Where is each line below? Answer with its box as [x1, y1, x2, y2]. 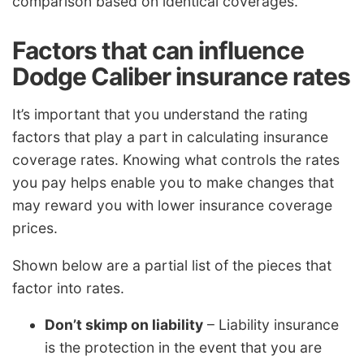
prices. [12, 219, 58, 237]
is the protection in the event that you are [45, 339, 322, 357]
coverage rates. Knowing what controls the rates [12, 151, 340, 169]
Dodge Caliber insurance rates [12, 61, 350, 91]
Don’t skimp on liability [45, 316, 203, 334]
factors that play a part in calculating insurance [12, 128, 328, 146]
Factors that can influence [12, 35, 304, 65]
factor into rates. [12, 279, 124, 297]
